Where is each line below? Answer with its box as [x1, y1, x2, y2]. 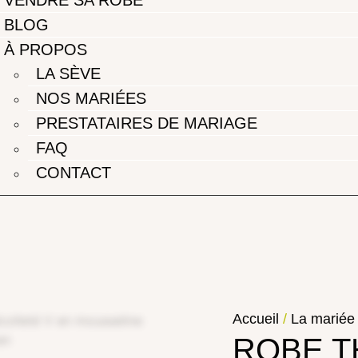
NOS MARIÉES [36, 89, 147, 107]
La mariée [291, 311, 356, 328]
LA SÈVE [36, 64, 101, 82]
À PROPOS [4, 40, 88, 58]
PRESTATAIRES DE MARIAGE [36, 113, 258, 132]
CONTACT [36, 163, 112, 181]
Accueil [233, 311, 280, 328]
